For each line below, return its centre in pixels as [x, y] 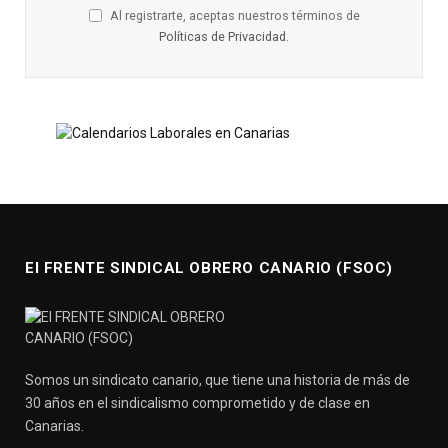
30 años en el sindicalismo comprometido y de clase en [197, 403]
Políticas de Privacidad [222, 36]
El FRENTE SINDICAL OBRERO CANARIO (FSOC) [209, 268]
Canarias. [54, 426]
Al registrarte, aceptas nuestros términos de [233, 15]
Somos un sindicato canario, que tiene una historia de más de [217, 380]
